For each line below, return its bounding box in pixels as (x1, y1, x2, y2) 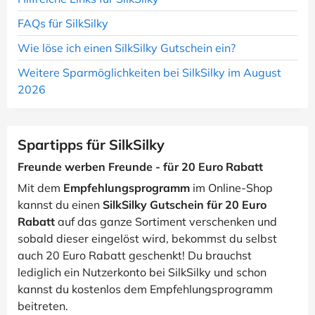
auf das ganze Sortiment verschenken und (55, 214, 277, 229)
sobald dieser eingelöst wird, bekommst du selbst (18, 231, 277, 245)
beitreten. (18, 299, 68, 313)
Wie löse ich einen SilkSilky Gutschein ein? (18, 41, 236, 55)
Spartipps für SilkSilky (18, 136, 165, 153)
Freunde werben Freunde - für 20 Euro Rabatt (18, 160, 263, 174)
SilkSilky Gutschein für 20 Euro (103, 198, 266, 212)
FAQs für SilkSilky (18, 16, 108, 30)
